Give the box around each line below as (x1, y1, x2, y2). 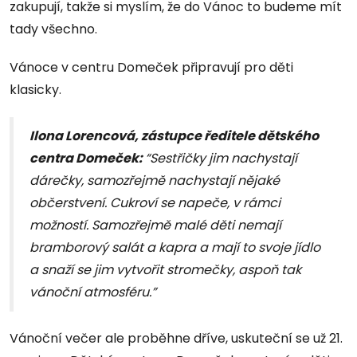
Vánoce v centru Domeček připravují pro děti (10, 58, 293, 77)
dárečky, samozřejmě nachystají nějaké (29, 171, 280, 190)
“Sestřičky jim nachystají (145, 149, 297, 168)
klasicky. (10, 80, 61, 100)
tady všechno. (10, 20, 97, 39)
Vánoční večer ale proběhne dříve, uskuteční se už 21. (10, 329, 343, 348)
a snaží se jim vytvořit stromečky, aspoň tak (29, 261, 301, 280)
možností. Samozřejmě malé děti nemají (29, 216, 281, 235)
